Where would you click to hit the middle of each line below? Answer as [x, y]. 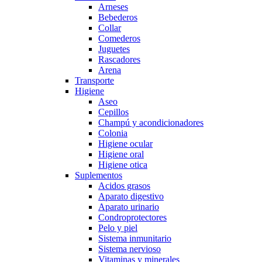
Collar [110, 28]
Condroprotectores [132, 218]
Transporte [94, 81]
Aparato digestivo [131, 196]
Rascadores [119, 60]
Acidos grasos [124, 186]
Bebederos [118, 18]
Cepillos [113, 112]
